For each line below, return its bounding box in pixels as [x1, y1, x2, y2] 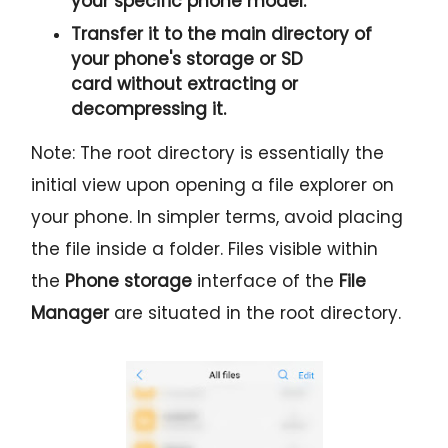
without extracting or [117, 72, 299, 97]
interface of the [192, 269, 340, 294]
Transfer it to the [71, 22, 222, 47]
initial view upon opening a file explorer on [31, 173, 395, 198]
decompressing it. [71, 97, 227, 122]
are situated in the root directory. [109, 301, 402, 326]
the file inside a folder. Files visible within [31, 237, 379, 262]
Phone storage [65, 269, 193, 294]
